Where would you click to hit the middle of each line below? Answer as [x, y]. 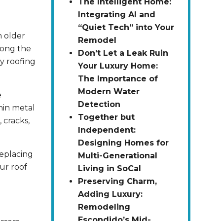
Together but [106, 117]
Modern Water [109, 92]
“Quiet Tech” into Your [126, 28]
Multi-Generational [117, 156]
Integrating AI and [116, 15]
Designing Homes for [123, 143]
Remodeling [104, 207]
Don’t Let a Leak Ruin [123, 53]
